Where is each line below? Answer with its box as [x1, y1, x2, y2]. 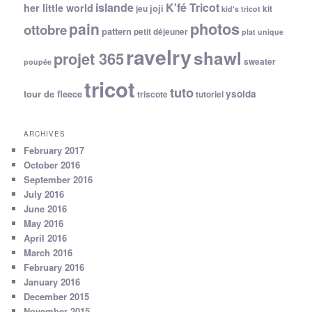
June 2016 [24, 201, 68, 215]
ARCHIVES [24, 128, 66, 139]
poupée [24, 56, 52, 68]
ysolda [226, 87, 257, 101]
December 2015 [24, 289, 90, 303]
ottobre [24, 20, 68, 40]
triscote [137, 88, 169, 101]
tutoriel [196, 88, 224, 101]
